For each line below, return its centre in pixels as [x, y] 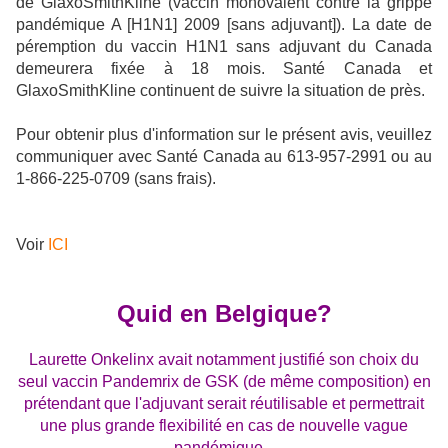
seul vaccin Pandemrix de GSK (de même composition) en [224, 381]
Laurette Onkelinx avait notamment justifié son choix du [224, 359]
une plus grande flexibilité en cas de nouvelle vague [224, 425]
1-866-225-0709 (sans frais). [116, 178]
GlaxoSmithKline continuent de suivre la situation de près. [220, 90]
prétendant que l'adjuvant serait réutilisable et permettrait [224, 403]
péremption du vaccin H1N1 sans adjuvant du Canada [224, 46]
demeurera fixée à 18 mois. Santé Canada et [224, 68]
